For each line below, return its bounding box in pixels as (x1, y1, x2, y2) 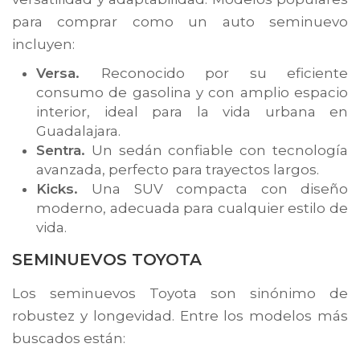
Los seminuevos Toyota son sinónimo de (12, 284, 348, 301)
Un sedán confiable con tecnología (85, 141, 348, 158)
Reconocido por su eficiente (100, 64, 348, 81)
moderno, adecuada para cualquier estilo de (36, 199, 348, 216)
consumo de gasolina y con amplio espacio (36, 84, 348, 100)
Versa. (36, 64, 101, 81)
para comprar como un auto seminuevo (12, 13, 348, 30)
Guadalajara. (36, 122, 121, 139)
